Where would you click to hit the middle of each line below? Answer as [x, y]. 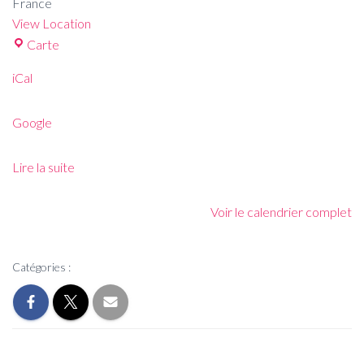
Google [32, 122]
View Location [52, 23]
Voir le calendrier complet [281, 212]
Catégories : [41, 267]
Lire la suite [43, 167]
